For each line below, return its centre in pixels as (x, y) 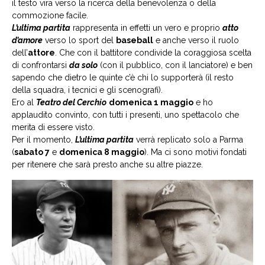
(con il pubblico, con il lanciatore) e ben (175, 65)
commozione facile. (50, 15)
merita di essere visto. (53, 127)
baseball (135, 40)
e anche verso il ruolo (196, 40)
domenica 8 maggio (102, 152)
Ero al (24, 102)
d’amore (27, 40)
